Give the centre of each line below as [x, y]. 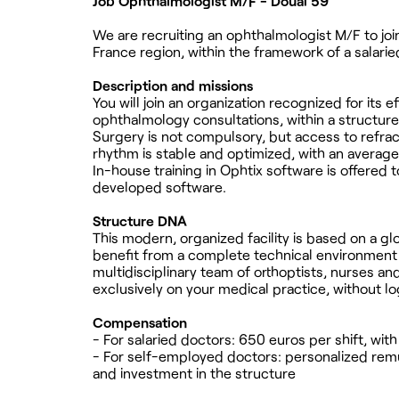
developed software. [159, 187]
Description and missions [173, 85]
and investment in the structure [194, 373]
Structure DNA [140, 221]
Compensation [140, 322]
